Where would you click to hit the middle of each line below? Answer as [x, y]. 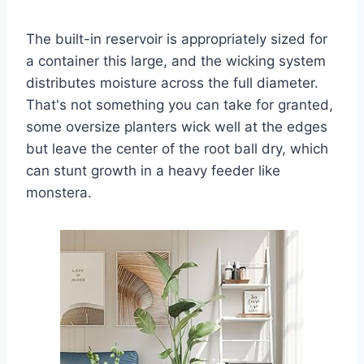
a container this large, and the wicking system [176, 61]
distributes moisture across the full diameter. [172, 83]
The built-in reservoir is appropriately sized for [177, 39]
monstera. [59, 193]
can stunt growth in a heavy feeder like [153, 171]
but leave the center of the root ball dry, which [177, 149]
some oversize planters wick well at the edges [177, 127]
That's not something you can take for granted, [180, 105]
